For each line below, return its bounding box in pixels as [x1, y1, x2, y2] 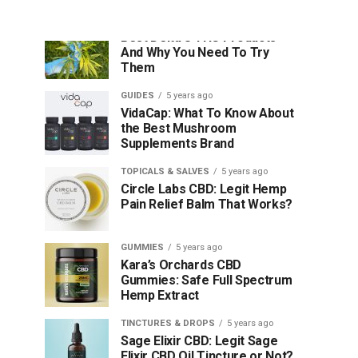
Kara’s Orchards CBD [121, 257, 241, 272]
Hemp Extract [121, 288, 200, 303]
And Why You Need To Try [121, 45, 269, 60]
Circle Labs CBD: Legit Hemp [121, 181, 287, 197]
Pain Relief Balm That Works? [121, 197, 293, 212]
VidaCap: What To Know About [121, 105, 294, 121]
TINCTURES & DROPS [121, 318, 215, 328]
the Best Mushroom [121, 121, 237, 136]
